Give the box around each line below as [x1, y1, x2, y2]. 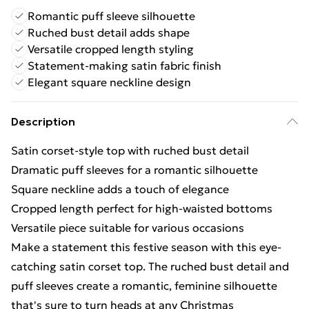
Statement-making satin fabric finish [28, 59, 221, 72]
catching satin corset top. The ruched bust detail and [11, 259, 289, 273]
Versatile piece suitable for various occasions [11, 221, 244, 235]
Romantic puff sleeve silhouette [28, 9, 195, 23]
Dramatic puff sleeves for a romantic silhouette [11, 163, 258, 177]
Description [11, 114, 75, 128]
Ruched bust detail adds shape [28, 26, 190, 39]
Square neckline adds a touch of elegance [11, 182, 229, 196]
